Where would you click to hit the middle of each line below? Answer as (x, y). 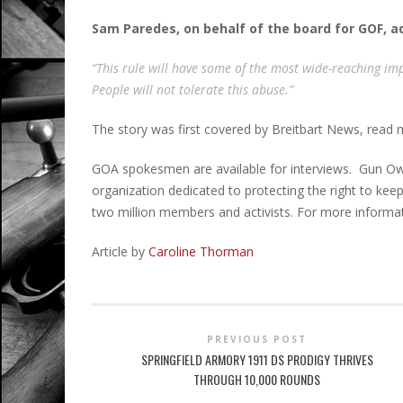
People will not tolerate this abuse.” (194, 90)
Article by (120, 252)
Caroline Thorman (201, 252)
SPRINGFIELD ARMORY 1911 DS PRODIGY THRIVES (257, 360)
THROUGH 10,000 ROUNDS (257, 380)
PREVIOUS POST (257, 340)
